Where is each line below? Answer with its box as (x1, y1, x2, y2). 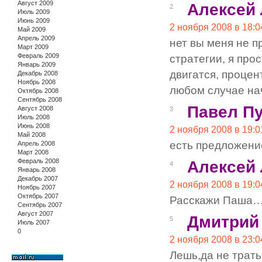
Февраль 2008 (18, 157, 59, 164)
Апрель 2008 (18, 139, 55, 147)
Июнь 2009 (18, 16, 50, 24)
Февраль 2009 (18, 51, 59, 59)
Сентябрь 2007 (18, 201, 62, 208)
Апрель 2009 (18, 34, 55, 42)
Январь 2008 (18, 166, 56, 173)
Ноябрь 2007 (18, 183, 56, 191)
